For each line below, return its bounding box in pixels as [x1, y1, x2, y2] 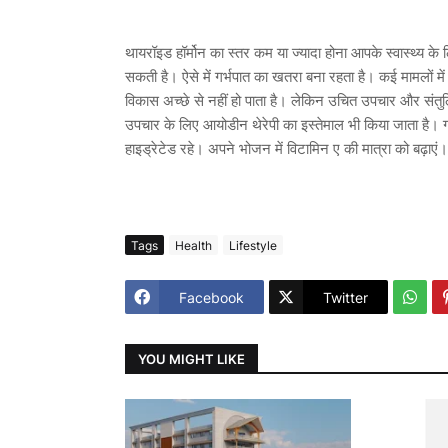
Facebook [179, 288, 244, 306]
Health [175, 237, 212, 253]
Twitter [323, 288, 368, 306]
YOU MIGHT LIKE [138, 350, 245, 367]
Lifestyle [229, 237, 277, 253]
